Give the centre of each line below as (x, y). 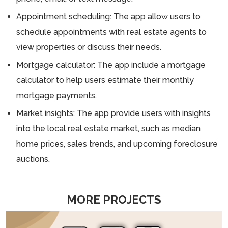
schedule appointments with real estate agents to (111, 32)
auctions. (33, 159)
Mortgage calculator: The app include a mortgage (111, 65)
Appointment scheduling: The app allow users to (108, 16)
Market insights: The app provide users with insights (113, 113)
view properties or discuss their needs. (89, 47)
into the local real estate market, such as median (108, 128)
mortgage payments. (56, 95)
